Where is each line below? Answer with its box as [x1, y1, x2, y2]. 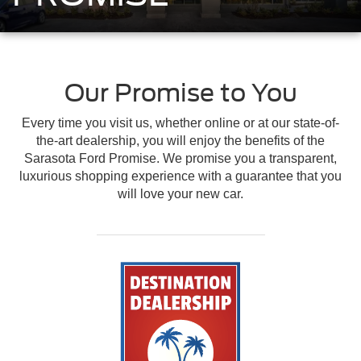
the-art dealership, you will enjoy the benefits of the [36, 133, 325, 147]
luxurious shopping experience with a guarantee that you [19, 168, 342, 183]
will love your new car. [118, 186, 243, 201]
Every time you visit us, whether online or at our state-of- [22, 115, 339, 130]
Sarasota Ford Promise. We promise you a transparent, [24, 151, 337, 165]
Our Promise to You [64, 77, 297, 107]
